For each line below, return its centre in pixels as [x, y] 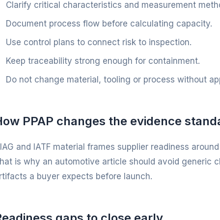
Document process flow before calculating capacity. [109, 24]
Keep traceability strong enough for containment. [103, 61]
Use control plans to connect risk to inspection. [99, 42]
